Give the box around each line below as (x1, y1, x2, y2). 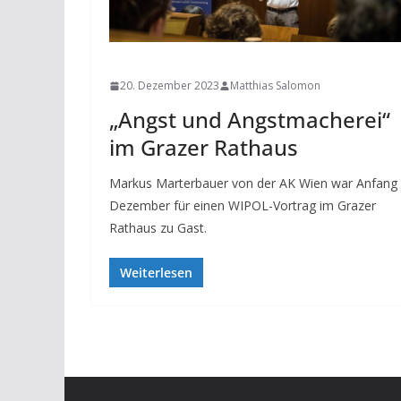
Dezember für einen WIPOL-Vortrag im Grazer (109, 197, 376, 215)
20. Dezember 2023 (120, 78, 219, 94)
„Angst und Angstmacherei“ (109, 105, 390, 135)
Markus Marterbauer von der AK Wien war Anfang (109, 175, 397, 192)
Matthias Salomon (230, 78, 320, 94)
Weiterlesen (120, 264, 192, 282)
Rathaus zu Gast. (109, 219, 207, 237)
